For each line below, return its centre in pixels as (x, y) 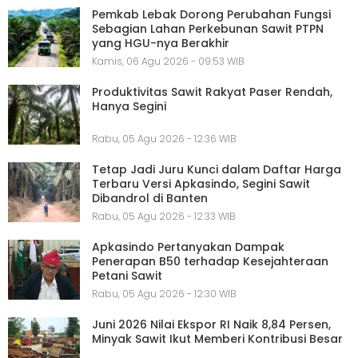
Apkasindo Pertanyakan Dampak (188, 247)
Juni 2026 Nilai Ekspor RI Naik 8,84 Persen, (211, 324)
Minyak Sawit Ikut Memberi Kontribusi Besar (217, 338)
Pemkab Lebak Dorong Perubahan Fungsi (211, 15)
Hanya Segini (129, 107)
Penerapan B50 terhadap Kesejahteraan (210, 261)
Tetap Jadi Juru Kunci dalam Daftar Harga (217, 170)
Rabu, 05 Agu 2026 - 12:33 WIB (164, 216)
